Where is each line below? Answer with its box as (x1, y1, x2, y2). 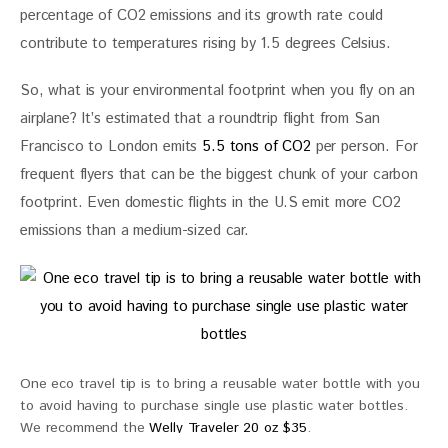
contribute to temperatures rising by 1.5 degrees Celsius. (20, 32, 391, 54)
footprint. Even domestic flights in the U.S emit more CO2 (20, 192, 406, 214)
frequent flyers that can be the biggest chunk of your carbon (20, 164, 423, 186)
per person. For (310, 136, 423, 158)
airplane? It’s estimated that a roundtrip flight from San (20, 108, 385, 130)
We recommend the (20, 417, 150, 438)
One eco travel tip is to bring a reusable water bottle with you (20, 373, 420, 394)
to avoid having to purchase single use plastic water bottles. (20, 395, 408, 416)
